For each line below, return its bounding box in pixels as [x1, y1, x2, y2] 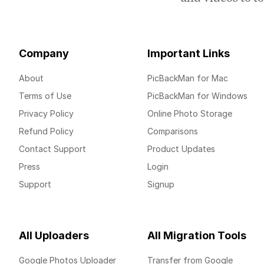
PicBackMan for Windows [147, 91, 248, 101]
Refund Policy [19, 126, 74, 136]
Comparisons [147, 126, 199, 136]
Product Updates [147, 144, 216, 154]
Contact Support [19, 144, 86, 154]
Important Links [147, 47, 230, 60]
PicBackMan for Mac [147, 73, 229, 83]
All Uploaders [19, 229, 89, 242]
